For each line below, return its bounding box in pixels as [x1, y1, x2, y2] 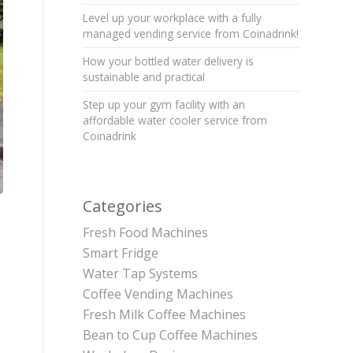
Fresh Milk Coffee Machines [83, 306, 247, 323]
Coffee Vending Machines [83, 285, 234, 303]
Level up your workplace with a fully [83, 10, 262, 25]
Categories [83, 195, 163, 217]
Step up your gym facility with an [83, 97, 246, 112]
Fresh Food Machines [83, 224, 209, 241]
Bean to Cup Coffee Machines [83, 326, 258, 344]
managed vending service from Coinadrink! [83, 26, 299, 41]
